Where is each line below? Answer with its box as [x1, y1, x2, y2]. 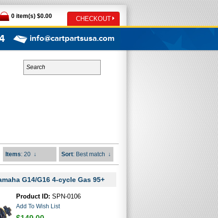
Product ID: [16, 193, 50, 200]
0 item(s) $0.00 [11, 13, 52, 19]
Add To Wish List [16, 203, 60, 210]
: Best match [73, 151, 105, 158]
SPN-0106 [50, 193, 81, 200]
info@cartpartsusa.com [30, 34, 114, 43]
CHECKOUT [76, 15, 111, 22]
